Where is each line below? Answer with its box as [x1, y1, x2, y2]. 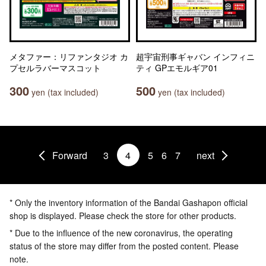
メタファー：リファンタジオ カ [9, 50, 128, 62]
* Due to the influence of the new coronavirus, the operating [9, 227, 233, 239]
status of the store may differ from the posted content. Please [9, 240, 239, 252]
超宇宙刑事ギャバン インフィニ [136, 50, 255, 62]
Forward [52, 148, 87, 162]
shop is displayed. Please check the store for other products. [9, 210, 236, 221]
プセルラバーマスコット [9, 62, 101, 74]
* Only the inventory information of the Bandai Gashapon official [9, 197, 248, 208]
